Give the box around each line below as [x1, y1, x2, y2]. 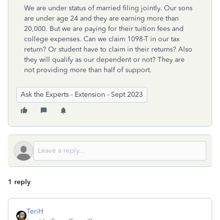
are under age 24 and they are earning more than [24, 14, 179, 23]
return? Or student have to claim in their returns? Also [24, 45, 192, 54]
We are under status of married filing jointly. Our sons [24, 4, 192, 12]
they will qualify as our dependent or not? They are [24, 55, 185, 64]
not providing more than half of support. [24, 66, 152, 74]
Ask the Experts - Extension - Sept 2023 [21, 90, 143, 99]
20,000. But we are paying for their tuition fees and [24, 25, 184, 33]
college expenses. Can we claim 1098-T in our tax [24, 35, 180, 43]
